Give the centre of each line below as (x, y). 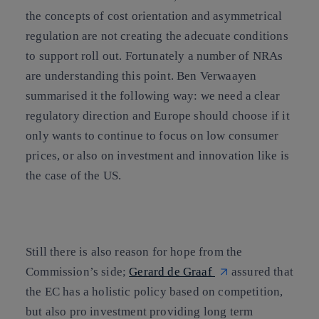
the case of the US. (74, 175)
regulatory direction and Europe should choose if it (158, 115)
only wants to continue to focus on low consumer (152, 135)
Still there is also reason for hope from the (134, 251)
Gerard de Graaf (172, 271)
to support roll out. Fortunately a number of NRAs (155, 56)
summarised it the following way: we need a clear (153, 95)
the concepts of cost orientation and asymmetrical (154, 16)
